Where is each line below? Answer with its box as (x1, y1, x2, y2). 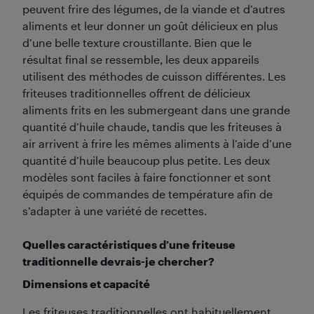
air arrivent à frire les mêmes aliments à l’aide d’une (22, 137, 292, 150)
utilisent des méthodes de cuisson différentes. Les (22, 69, 286, 83)
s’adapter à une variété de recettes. (22, 204, 207, 217)
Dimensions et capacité (22, 277, 150, 290)
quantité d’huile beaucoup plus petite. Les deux (22, 153, 270, 167)
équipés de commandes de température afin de (22, 187, 273, 200)
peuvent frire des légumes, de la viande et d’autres (22, 2, 285, 15)
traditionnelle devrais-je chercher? (22, 254, 214, 268)
